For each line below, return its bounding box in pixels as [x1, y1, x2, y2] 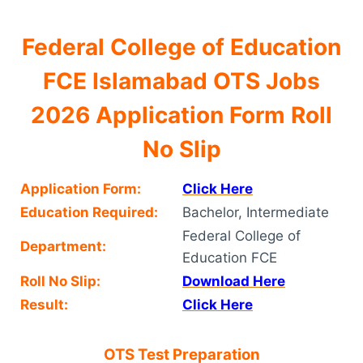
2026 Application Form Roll [31, 100, 332, 129]
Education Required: [20, 203, 158, 220]
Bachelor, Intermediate [182, 203, 329, 220]
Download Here [182, 272, 285, 289]
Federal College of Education [22, 32, 341, 61]
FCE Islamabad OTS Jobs [43, 66, 320, 95]
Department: [20, 237, 106, 254]
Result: [20, 296, 68, 313]
